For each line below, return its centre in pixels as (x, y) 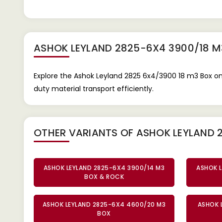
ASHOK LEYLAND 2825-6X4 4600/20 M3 (104, 204)
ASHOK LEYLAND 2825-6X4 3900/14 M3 (104, 168)
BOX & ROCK (104, 177)
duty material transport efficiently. (94, 89)
